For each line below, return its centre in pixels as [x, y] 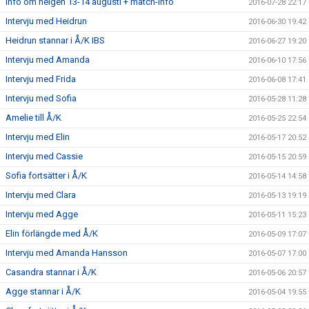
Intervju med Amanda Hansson [67, 253]
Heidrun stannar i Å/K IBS [55, 40]
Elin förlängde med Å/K [52, 233]
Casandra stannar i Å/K [51, 272]
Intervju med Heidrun [46, 21]
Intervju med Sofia [41, 98]
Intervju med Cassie [44, 156]
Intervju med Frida [41, 79]
